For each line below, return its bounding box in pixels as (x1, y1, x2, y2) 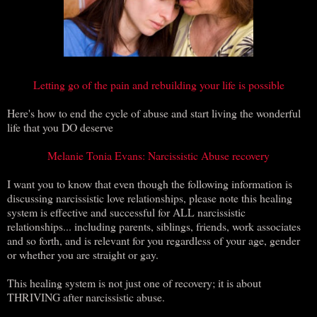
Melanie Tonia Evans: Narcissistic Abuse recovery (47, 147, 270, 163)
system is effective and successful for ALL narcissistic (7, 204, 246, 219)
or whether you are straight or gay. (7, 246, 158, 262)
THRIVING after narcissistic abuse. (7, 289, 165, 304)
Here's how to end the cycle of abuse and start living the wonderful (7, 105, 301, 120)
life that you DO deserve (7, 119, 113, 134)
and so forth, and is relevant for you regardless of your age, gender (7, 232, 300, 248)
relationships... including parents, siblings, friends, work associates (7, 218, 301, 234)
